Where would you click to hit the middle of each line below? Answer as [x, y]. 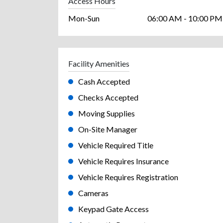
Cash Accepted [104, 81]
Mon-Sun [84, 18]
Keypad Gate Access [113, 209]
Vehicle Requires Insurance [123, 161]
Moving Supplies [107, 113]
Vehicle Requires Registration [128, 177]
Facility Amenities [99, 63]
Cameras [93, 193]
